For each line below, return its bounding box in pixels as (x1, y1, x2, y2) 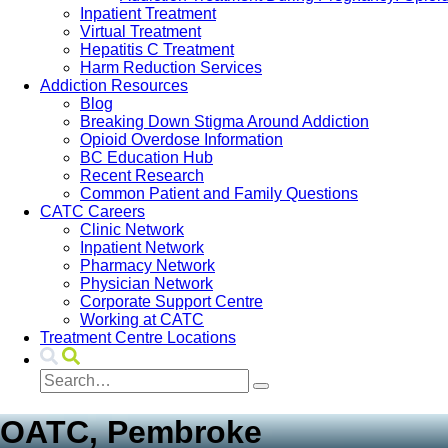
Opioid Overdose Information (80, 131, 283, 148)
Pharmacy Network (80, 257, 215, 274)
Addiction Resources (40, 77, 188, 94)
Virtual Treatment (80, 23, 201, 40)
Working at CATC (80, 311, 204, 328)
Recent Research (80, 167, 204, 184)
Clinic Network (80, 221, 184, 238)
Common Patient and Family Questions (80, 185, 358, 202)
